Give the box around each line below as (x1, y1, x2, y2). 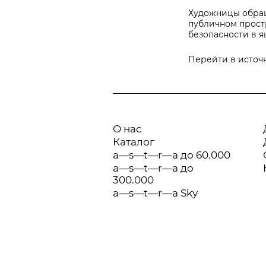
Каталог (113, 136, 154, 148)
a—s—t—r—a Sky (113, 187, 198, 199)
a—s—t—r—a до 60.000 (113, 149, 230, 161)
